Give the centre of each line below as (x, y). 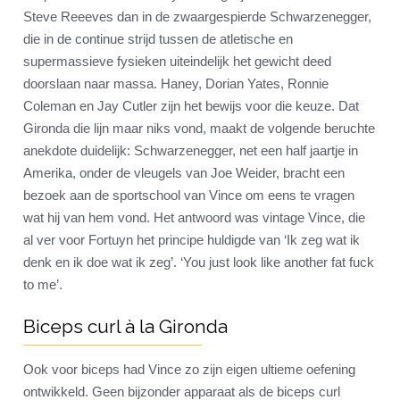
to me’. (43, 285)
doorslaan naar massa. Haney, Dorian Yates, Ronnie (176, 84)
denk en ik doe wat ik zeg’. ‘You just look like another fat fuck (199, 262)
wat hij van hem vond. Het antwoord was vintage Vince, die (194, 218)
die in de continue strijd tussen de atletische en (158, 39)
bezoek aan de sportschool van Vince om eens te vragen (189, 196)
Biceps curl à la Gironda (125, 327)
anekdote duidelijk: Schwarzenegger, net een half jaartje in (191, 151)
